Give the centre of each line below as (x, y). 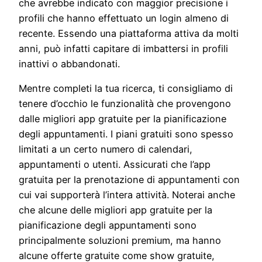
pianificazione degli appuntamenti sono (108, 225)
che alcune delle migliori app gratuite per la (116, 210)
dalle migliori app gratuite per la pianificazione (123, 119)
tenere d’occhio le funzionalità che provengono (125, 104)
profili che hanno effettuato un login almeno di (124, 18)
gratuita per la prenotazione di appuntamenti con (129, 180)
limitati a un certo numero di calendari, (106, 149)
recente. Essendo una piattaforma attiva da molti (129, 33)
